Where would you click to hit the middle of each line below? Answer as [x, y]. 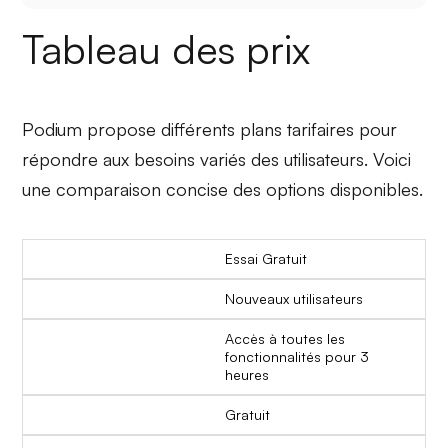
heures [247, 375]
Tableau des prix [166, 49]
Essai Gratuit [266, 259]
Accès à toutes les [285, 339]
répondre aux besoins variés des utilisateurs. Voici [217, 159]
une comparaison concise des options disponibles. [223, 189]
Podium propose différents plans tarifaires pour [210, 129]
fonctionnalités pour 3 [297, 357]
